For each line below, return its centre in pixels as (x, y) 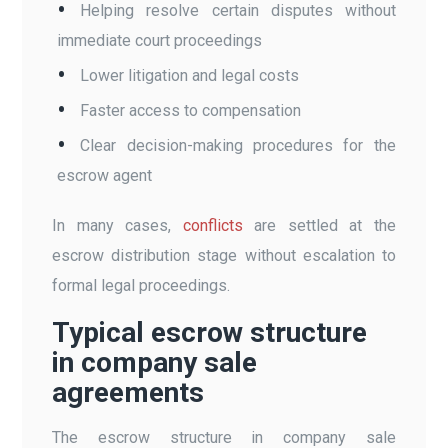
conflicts (212, 225)
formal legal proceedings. (141, 285)
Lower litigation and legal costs (190, 75)
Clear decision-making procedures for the (238, 145)
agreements (128, 392)
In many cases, (117, 225)
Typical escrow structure (210, 332)
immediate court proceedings (160, 40)
